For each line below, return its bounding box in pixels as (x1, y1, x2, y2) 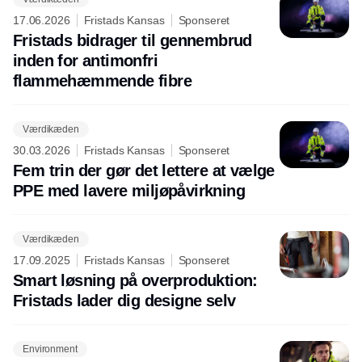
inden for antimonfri (13, 52, 158, 70)
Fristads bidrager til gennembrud (13, 32, 252, 50)
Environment (23, 343, 78, 355)
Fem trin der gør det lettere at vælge (13, 162, 275, 180)
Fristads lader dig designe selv (13, 292, 236, 310)
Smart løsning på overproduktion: (13, 271, 258, 290)
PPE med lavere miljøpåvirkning (13, 182, 245, 200)
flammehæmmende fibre (13, 72, 192, 90)
